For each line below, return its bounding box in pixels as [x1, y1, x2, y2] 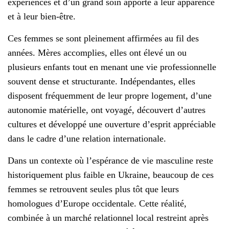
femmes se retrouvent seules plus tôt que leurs [8, 184, 179, 194]
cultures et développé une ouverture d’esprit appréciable [8, 119, 216, 129]
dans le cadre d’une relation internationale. [8, 133, 166, 144]
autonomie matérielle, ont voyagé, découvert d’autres [8, 104, 205, 115]
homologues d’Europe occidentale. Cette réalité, [8, 198, 187, 209]
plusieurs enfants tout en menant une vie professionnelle [8, 61, 216, 72]
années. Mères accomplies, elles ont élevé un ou [8, 47, 187, 58]
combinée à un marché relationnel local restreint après [8, 212, 209, 223]
